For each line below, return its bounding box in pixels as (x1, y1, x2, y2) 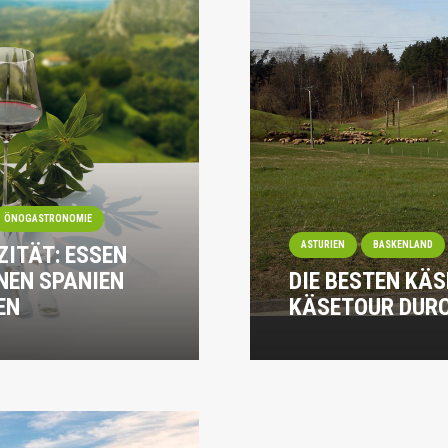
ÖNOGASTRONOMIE (4, 212, 93, 224)
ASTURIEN (300, 238, 345, 250)
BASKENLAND (372, 238, 433, 250)
